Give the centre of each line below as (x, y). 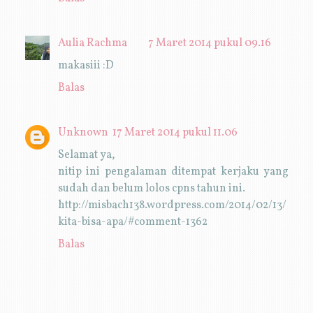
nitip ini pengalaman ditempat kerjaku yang (173, 172)
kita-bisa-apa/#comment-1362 (132, 222)
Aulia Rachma (92, 43)
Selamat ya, (86, 155)
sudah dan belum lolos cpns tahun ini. (151, 188)
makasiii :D (86, 65)
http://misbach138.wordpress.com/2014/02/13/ (172, 205)
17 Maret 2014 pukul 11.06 (175, 132)
